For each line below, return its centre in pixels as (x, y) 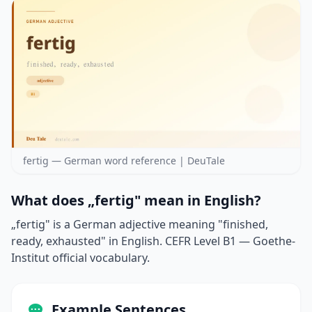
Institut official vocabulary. (80, 258)
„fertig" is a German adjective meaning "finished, (140, 225)
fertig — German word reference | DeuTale (124, 161)
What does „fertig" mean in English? (136, 201)
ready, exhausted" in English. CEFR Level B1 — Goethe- (153, 241)
